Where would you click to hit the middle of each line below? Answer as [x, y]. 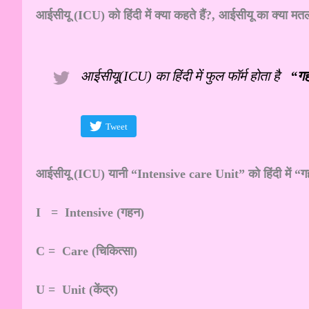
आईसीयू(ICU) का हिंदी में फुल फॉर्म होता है [185, 76]
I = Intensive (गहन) [90, 213]
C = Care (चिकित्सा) [87, 251]
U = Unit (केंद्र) [77, 289]
